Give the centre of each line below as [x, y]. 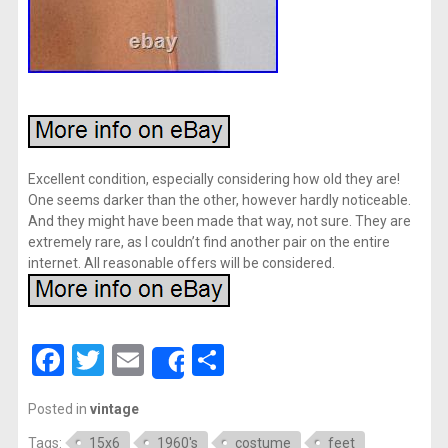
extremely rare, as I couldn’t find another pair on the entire [208, 242]
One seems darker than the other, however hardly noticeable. [219, 200]
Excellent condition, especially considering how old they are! [213, 179]
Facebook [130, 360]
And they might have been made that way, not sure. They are [219, 221]
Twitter [152, 360]
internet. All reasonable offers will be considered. [181, 263]
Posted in [58, 409]
